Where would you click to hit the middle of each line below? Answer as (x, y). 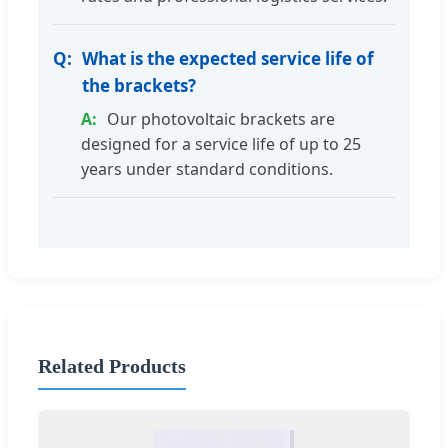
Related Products (112, 365)
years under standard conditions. (207, 169)
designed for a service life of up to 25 (221, 144)
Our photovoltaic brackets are (221, 119)
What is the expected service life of (228, 59)
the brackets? (139, 86)
